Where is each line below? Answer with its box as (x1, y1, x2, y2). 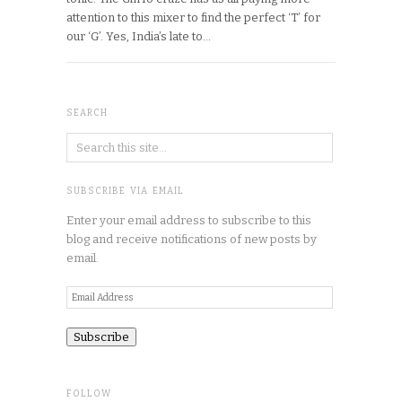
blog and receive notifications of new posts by (66, 232, 317, 246)
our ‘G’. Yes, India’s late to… (66, 29, 211, 43)
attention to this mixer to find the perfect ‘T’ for (66, 10, 320, 24)
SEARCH (66, 107, 108, 118)
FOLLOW (66, 388, 111, 399)
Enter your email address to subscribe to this (66, 213, 311, 227)
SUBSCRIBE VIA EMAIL (66, 185, 184, 197)
